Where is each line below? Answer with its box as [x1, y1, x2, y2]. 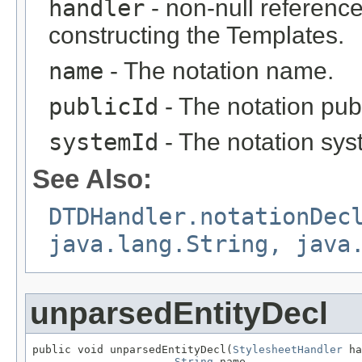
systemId [48, 128, 158, 157]
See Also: [32, 164, 152, 195]
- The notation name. [103, 57, 334, 85]
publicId [48, 93, 158, 121]
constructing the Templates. [48, 22, 344, 49]
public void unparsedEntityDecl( [32, 343, 233, 356]
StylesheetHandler [233, 343, 343, 356]
